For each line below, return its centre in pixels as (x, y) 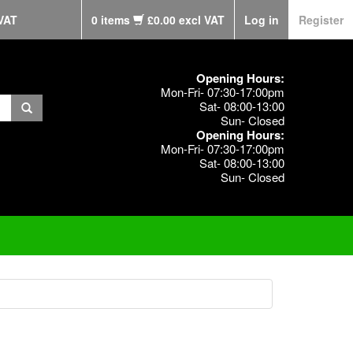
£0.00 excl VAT (186, 20)
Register (321, 20)
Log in (262, 20)
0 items (112, 20)
